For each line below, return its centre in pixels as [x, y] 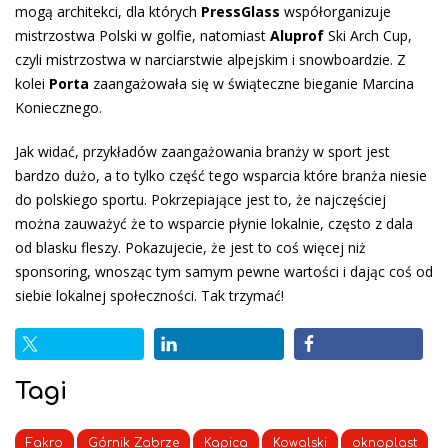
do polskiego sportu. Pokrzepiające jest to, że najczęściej [200, 200]
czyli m [37, 60]
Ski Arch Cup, [370, 36]
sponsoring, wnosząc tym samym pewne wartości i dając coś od [224, 272]
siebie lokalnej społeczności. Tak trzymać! [149, 296]
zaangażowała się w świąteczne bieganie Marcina [253, 84]
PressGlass [240, 12]
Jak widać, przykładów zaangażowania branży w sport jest [202, 152]
